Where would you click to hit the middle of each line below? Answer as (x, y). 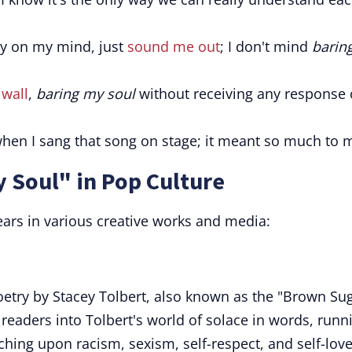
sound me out (174, 46)
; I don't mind (266, 46)
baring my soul (86, 93)
